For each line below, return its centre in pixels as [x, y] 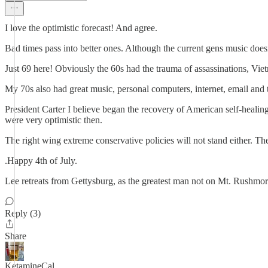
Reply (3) [23, 213]
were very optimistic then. [54, 120]
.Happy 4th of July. [41, 161]
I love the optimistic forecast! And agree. [81, 28]
